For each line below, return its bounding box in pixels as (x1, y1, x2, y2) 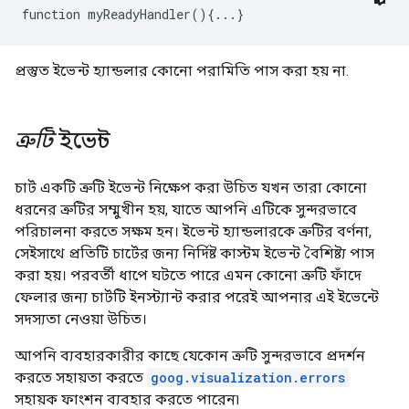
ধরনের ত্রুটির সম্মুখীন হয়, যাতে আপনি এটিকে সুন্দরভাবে (15, 201, 357, 218)
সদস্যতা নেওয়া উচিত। (15, 310, 147, 328)
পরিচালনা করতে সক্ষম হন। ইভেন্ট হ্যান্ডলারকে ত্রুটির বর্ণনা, (15, 223, 372, 240)
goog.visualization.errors (151, 369, 345, 386)
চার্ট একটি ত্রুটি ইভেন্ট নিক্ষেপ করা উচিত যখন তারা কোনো (15, 179, 367, 196)
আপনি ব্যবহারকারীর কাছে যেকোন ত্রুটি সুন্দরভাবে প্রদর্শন (15, 347, 365, 364)
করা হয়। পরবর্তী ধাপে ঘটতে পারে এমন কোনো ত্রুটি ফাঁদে (15, 267, 362, 284)
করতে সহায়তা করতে (15, 369, 147, 386)
